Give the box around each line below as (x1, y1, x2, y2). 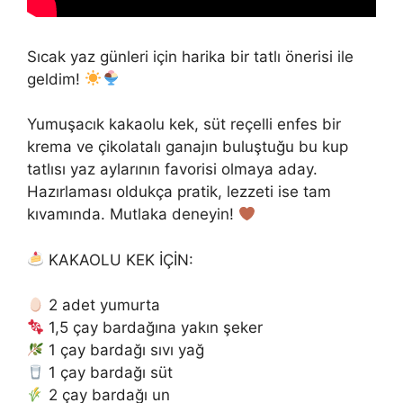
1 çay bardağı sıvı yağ (44, 341, 205, 360)
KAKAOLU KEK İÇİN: (44, 250, 194, 269)
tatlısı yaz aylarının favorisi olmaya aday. (27, 160, 318, 179)
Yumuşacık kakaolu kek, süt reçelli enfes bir (27, 115, 341, 134)
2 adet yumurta (44, 296, 161, 315)
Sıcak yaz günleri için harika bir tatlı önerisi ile (27, 47, 354, 66)
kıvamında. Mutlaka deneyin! (27, 205, 238, 224)
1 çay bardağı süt (44, 363, 174, 382)
